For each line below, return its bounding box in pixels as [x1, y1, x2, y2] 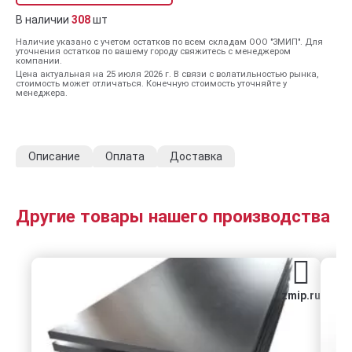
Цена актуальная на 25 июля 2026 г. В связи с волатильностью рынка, [16, 69, 318, 79]
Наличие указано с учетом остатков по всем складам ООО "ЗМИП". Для [16, 37, 323, 47]
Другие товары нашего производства [16, 206, 330, 226]
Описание [28, 150, 80, 163]
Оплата [105, 150, 145, 163]
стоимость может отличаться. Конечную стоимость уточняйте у [16, 79, 287, 89]
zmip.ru [281, 289, 321, 302]
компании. [16, 56, 62, 66]
